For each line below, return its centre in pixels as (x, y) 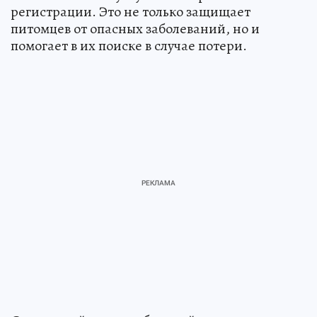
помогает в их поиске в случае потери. (129, 45)
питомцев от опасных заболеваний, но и (135, 28)
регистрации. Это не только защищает (131, 11)
